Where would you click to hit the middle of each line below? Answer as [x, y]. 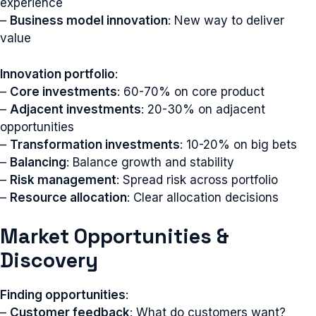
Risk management [63, 180]
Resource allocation [68, 197]
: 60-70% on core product [191, 91]
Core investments [63, 91]
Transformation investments [95, 144]
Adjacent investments [75, 109]
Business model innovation [89, 20]
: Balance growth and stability [150, 162]
